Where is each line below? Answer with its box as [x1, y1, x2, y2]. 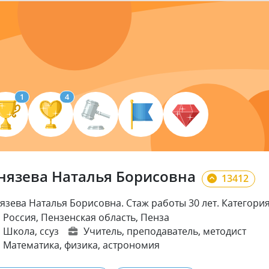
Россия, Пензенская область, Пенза [2, 210, 169, 224]
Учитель [83, 224, 122, 238]
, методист [198, 224, 246, 238]
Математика [2, 238, 59, 252]
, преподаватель [121, 224, 198, 238]
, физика [59, 238, 98, 252]
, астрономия [97, 238, 160, 252]
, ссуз [34, 224, 59, 238]
